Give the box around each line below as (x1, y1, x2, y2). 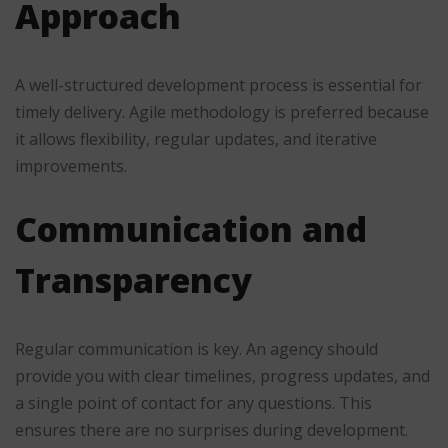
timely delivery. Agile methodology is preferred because (15, 101, 429, 124)
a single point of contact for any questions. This (15, 392, 372, 415)
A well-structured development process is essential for (15, 74, 422, 97)
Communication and (15, 206, 367, 253)
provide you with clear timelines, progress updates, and (15, 365, 430, 388)
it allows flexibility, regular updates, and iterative (15, 128, 377, 151)
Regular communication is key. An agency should (15, 338, 378, 361)
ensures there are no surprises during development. (15, 419, 408, 442)
